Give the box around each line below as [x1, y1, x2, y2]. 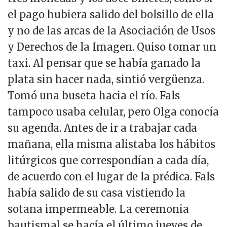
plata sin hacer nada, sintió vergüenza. [8, 73, 204, 86]
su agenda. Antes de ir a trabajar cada [8, 122, 197, 135]
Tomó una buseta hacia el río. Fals [8, 89, 180, 102]
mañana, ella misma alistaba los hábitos [8, 138, 215, 151]
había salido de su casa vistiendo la [8, 186, 185, 200]
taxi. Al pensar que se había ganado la [8, 57, 201, 70]
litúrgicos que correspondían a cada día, [8, 154, 209, 167]
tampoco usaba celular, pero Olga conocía [8, 105, 219, 119]
